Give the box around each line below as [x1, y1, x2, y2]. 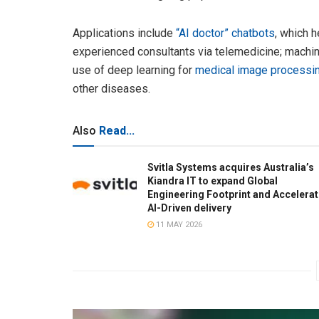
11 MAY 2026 [154, 219, 202, 229]
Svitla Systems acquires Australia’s [147, 161, 314, 173]
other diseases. [73, 81, 150, 95]
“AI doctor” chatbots [176, 26, 275, 40]
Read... [99, 123, 135, 137]
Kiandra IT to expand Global [147, 174, 278, 187]
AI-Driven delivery [147, 202, 231, 214]
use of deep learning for [73, 63, 195, 77]
